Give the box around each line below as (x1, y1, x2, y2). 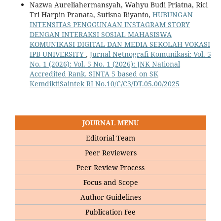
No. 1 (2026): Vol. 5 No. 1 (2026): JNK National (29, 59, 180, 69)
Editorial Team (86, 133, 135, 143)
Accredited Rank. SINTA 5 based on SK (29, 69, 158, 79)
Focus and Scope (83, 178, 138, 187)
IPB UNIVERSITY (29, 49, 86, 59)
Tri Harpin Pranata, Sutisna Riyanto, (29, 10, 152, 20)
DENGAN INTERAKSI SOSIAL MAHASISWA (29, 30, 172, 39)
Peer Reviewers (84, 148, 137, 158)
